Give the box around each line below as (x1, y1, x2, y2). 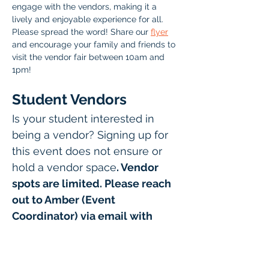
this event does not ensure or (12, 145, 165, 157)
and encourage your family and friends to (12, 40, 178, 49)
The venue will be (52, 242, 147, 255)
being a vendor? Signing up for (12, 128, 171, 141)
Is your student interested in (12, 112, 157, 125)
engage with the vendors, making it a (12, 2, 159, 11)
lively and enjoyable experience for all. (12, 14, 166, 24)
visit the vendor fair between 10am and (12, 52, 167, 62)
